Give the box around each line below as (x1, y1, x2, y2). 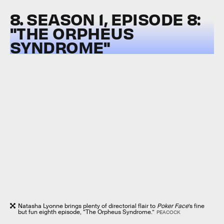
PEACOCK (156, 208, 180, 215)
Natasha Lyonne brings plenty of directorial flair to (18, 201, 157, 210)
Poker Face (157, 201, 188, 210)
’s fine (188, 201, 204, 210)
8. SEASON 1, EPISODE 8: (10, 8, 200, 29)
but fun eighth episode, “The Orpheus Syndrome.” (18, 207, 154, 216)
